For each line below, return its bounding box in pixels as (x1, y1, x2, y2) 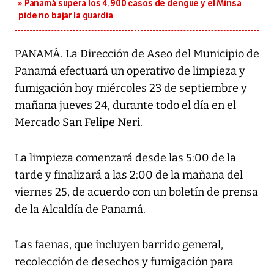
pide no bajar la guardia (18, 10, 113, 21)
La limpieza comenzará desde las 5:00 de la (15, 151, 236, 165)
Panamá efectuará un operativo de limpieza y (15, 64, 245, 78)
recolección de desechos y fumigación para (15, 255, 234, 269)
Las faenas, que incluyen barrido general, (15, 238, 223, 252)
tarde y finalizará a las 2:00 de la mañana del (15, 168, 243, 182)
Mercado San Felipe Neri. (15, 116, 143, 130)
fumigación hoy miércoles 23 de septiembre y (15, 81, 247, 95)
